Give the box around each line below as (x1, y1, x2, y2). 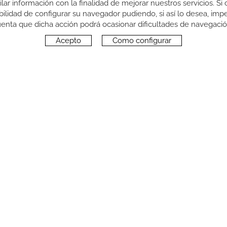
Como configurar (112, 36, 171, 45)
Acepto (56, 36, 81, 45)
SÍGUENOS (71, 132, 111, 140)
